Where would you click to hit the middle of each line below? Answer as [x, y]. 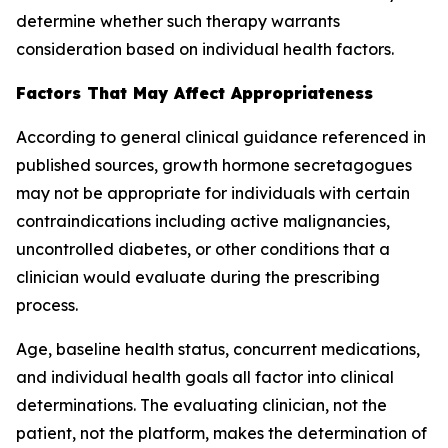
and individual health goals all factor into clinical [205, 377]
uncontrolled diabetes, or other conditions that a [203, 249]
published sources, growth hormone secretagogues [214, 165]
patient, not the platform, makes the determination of [221, 433]
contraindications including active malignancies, [203, 221]
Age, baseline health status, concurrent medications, [218, 349]
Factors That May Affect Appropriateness [194, 93]
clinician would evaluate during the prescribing [198, 277]
